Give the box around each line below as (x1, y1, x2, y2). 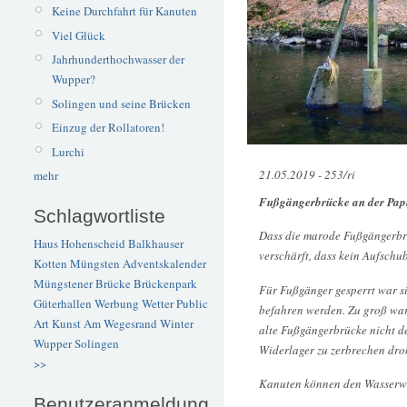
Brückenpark (134, 275, 197, 293)
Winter (160, 315, 194, 333)
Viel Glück (51, 26, 105, 44)
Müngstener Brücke (34, 275, 131, 293)
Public (176, 295, 208, 313)
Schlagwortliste (34, 204, 165, 226)
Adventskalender (123, 255, 206, 273)
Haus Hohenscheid (34, 235, 125, 253)
